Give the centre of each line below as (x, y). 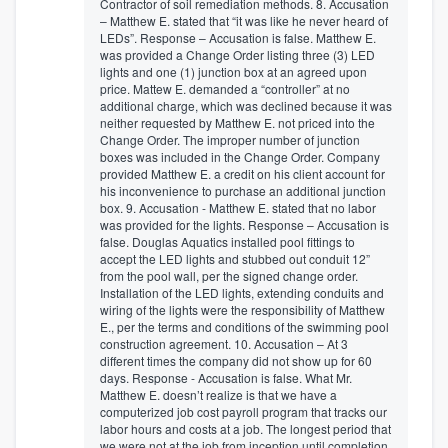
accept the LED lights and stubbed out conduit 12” (235, 258)
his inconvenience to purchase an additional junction (243, 190)
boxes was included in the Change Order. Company (240, 156)
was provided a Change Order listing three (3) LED (237, 54)
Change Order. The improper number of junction (230, 139)
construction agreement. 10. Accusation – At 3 (224, 343)
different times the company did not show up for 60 (236, 360)
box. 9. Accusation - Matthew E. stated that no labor (238, 207)
